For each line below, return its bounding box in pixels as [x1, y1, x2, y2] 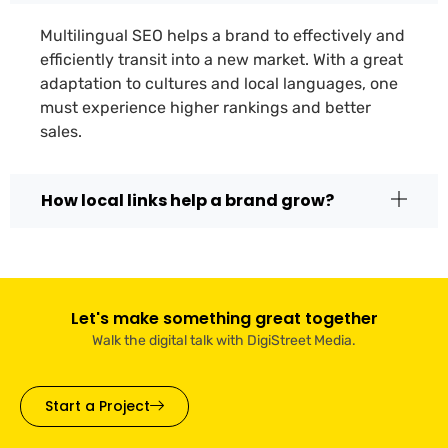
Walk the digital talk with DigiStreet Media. [92, 331, 356, 349]
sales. [40, 121, 82, 141]
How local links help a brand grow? [41, 188, 334, 212]
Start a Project [45, 396, 150, 417]
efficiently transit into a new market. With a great [40, 49, 403, 69]
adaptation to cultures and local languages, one [40, 73, 398, 93]
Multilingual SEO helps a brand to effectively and [40, 25, 405, 45]
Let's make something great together [70, 306, 378, 330]
